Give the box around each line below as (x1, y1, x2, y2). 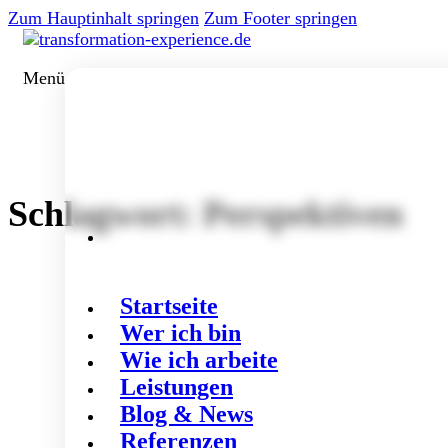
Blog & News (120, 401, 253, 427)
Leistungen (120, 374, 233, 400)
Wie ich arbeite (120, 347, 278, 373)
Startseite (120, 293, 218, 319)
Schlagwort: (8, 194, 203, 235)
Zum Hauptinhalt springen (8, 8, 199, 28)
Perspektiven (203, 194, 403, 235)
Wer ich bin (120, 320, 241, 346)
